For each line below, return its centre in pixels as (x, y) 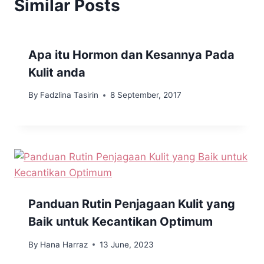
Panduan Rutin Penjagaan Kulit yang (132, 204)
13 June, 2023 (127, 244)
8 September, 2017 (146, 95)
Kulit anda (57, 72)
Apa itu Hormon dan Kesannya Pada (131, 55)
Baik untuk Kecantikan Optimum (121, 222)
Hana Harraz (64, 244)
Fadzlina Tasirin (70, 95)
